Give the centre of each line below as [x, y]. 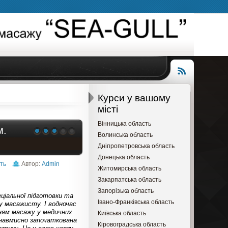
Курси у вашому [134, 98]
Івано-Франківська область [136, 202]
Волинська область [125, 135]
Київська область [122, 213]
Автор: [32, 164]
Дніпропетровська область [136, 146]
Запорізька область [125, 191]
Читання [183, 87]
